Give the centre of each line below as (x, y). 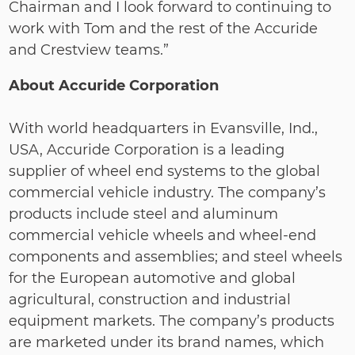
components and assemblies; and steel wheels (176, 257)
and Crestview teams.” (89, 50)
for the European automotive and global (153, 278)
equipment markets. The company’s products (172, 321)
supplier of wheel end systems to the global (165, 171)
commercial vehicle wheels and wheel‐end (163, 235)
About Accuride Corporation (114, 86)
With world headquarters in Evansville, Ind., (164, 128)
